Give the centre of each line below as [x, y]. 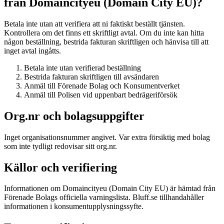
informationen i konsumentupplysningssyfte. [74, 206]
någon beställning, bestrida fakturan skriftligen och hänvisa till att [106, 41]
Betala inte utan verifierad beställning [82, 67]
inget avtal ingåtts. [32, 50]
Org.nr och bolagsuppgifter [74, 116]
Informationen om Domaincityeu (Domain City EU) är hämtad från [110, 188]
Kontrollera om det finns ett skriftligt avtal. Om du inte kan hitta [104, 32]
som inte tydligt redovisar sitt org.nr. [60, 146]
